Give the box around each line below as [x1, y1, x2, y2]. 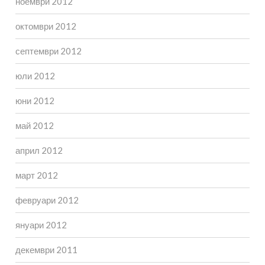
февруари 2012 [15, 194, 79, 205]
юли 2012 [15, 70, 55, 81]
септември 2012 [15, 45, 82, 56]
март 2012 [15, 169, 58, 180]
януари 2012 [15, 219, 67, 230]
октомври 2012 [15, 20, 76, 31]
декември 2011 [15, 244, 77, 255]
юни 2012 [15, 95, 54, 106]
